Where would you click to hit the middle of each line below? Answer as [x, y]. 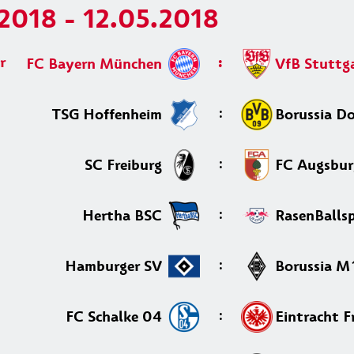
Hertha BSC [124, 215]
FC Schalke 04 [116, 316]
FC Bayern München [96, 64]
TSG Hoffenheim [109, 114]
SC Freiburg [125, 165]
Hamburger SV [115, 266]
